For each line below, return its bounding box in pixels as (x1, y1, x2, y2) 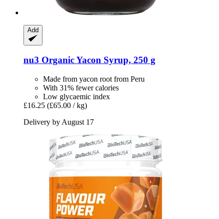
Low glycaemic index (43, 92, 110, 101)
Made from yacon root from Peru (43, 74, 145, 83)
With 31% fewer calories (43, 83, 119, 92)
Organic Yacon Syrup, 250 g (39, 55, 155, 66)
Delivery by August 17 (23, 117, 94, 126)
